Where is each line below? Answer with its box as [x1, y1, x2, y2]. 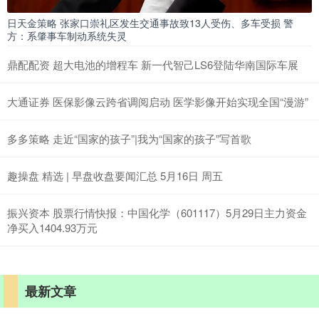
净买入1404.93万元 [7, 220, 98, 236]
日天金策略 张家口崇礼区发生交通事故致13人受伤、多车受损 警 [7, 16, 293, 31]
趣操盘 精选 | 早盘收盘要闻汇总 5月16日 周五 [7, 168, 223, 184]
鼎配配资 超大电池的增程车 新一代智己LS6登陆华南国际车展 [7, 57, 298, 73]
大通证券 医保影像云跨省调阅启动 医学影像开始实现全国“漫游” [7, 94, 308, 110]
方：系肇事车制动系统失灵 [7, 28, 127, 43]
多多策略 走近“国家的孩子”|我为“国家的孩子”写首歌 [7, 131, 251, 147]
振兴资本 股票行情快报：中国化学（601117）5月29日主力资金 [7, 205, 307, 221]
